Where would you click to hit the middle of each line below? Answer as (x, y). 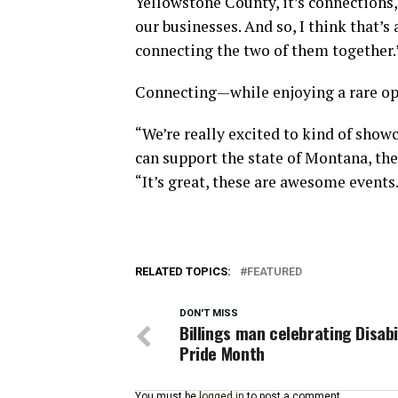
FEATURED (275, 271)
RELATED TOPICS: (183, 271)
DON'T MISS (209, 313)
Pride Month (222, 353)
